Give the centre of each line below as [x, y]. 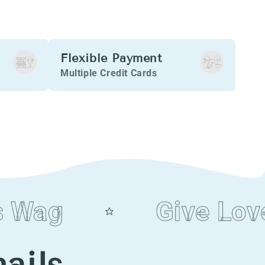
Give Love [186, 211]
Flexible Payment [112, 58]
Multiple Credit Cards [109, 73]
